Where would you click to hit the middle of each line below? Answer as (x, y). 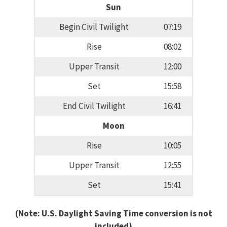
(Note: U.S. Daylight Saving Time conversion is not (113, 213)
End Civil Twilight (94, 106)
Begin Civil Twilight (94, 27)
